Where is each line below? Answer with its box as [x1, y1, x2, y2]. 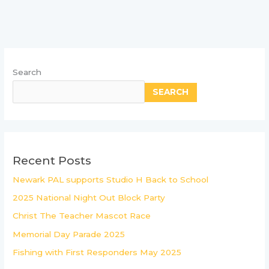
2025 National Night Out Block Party [13, 193, 166, 203]
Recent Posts [13, 153, 92, 168]
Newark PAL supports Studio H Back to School [13, 174, 209, 184]
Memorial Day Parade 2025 [13, 229, 125, 239]
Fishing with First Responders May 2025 [13, 247, 182, 258]
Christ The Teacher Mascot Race [13, 211, 151, 221]
